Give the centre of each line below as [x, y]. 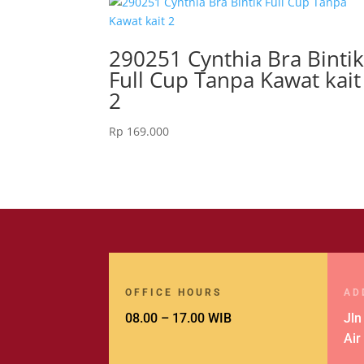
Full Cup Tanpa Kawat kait [235, 80]
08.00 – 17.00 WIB [179, 318]
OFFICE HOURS [174, 292]
